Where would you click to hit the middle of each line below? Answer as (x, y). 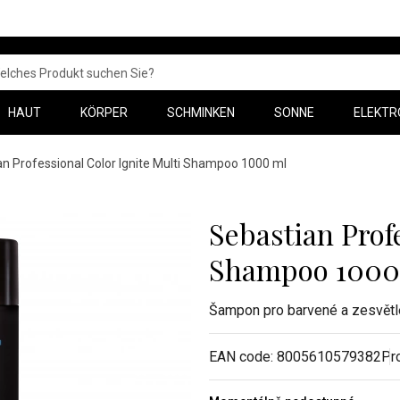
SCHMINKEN (201, 112)
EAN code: (243, 357)
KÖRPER (104, 112)
